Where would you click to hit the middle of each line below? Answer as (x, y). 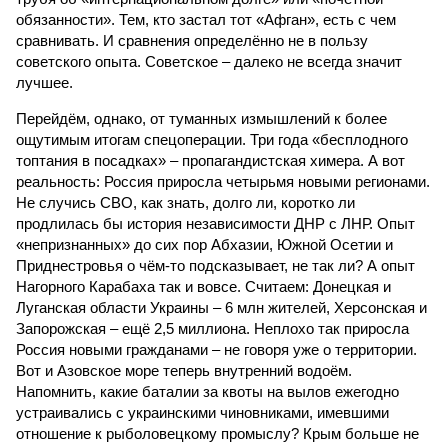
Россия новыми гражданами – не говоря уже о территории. (216, 349)
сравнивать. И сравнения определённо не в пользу (192, 40)
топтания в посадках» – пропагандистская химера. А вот (210, 160)
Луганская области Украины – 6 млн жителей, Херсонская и (221, 307)
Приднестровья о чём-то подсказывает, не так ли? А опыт (215, 265)
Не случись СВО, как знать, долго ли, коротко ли (185, 202)
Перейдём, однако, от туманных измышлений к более (201, 118)
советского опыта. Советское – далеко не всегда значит (209, 61)
